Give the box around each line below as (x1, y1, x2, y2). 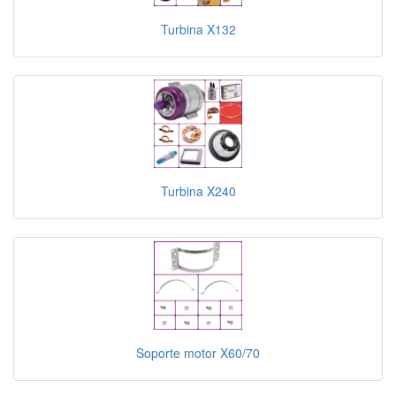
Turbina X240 (160, 182, 236, 201)
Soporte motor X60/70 (136, 344, 260, 362)
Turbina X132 (160, 20, 236, 39)
